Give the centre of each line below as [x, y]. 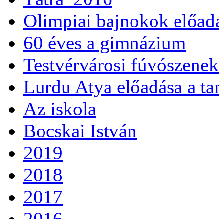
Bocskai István [80, 131]
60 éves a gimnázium [105, 43]
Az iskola [60, 109]
